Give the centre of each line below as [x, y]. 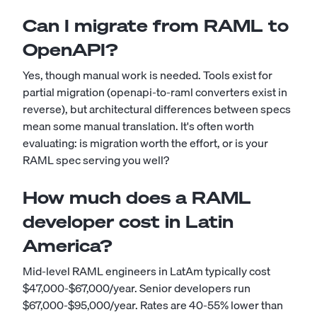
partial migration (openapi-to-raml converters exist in [155, 92]
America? [68, 246]
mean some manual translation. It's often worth [138, 126]
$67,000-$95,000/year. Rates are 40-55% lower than [153, 305]
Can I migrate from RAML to [156, 25]
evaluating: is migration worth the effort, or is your [145, 143]
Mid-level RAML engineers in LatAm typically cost [146, 271]
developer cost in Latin [128, 221]
